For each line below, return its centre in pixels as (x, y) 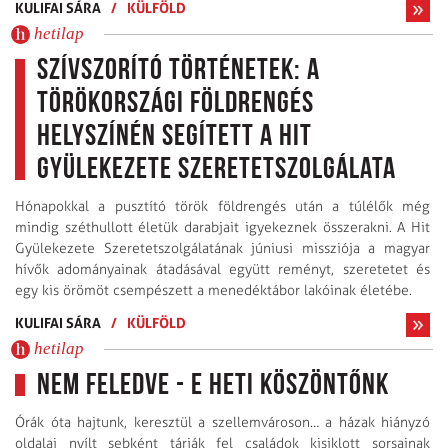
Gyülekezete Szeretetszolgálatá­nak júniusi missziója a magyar (222, 249)
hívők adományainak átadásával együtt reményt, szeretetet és (222, 270)
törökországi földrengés (175, 105)
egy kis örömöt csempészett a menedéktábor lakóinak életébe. (213, 291)
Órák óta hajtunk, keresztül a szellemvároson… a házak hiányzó (222, 423)
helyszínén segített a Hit (174, 138)
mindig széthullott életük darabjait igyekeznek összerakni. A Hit (222, 228)
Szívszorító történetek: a (178, 72)
